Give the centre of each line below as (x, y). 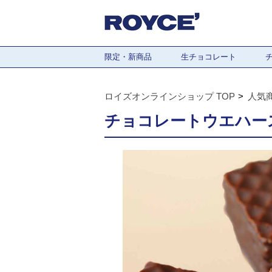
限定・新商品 (128, 57)
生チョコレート (209, 57)
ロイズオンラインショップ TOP (170, 96)
